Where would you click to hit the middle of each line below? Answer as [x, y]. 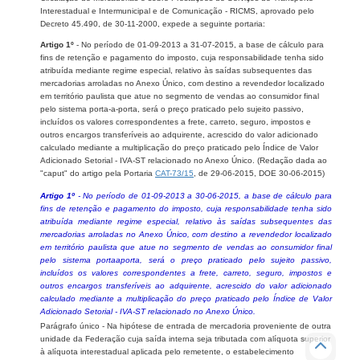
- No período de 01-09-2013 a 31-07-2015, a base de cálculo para [200, 44]
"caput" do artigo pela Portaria [98, 173]
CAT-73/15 [174, 173]
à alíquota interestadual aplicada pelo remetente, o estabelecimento [167, 351]
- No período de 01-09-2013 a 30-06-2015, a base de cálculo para [205, 195]
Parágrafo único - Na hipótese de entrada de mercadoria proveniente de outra [186, 325]
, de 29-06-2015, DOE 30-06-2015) [259, 173]
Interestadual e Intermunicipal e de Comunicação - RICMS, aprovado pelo [177, 10]
